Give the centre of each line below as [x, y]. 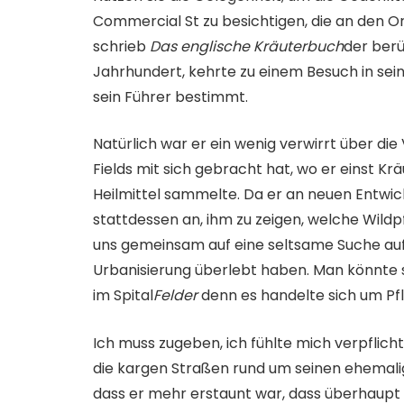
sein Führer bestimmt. [170, 96]
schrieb [121, 46]
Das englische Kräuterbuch [247, 46]
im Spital [123, 296]
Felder [175, 296]
